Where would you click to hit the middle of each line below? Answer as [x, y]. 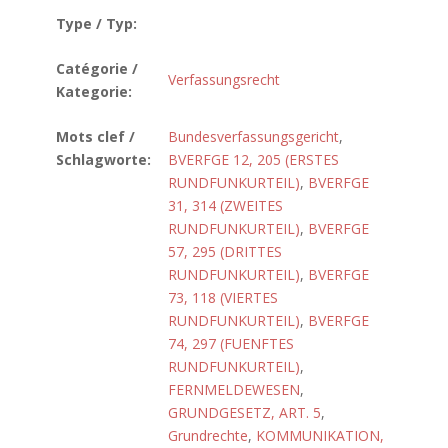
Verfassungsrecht [224, 79]
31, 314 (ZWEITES [225, 205]
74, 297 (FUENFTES [231, 343]
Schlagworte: [103, 159]
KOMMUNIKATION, [320, 435]
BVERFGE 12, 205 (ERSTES [253, 159]
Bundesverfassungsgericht [253, 136]
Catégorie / [97, 68]
